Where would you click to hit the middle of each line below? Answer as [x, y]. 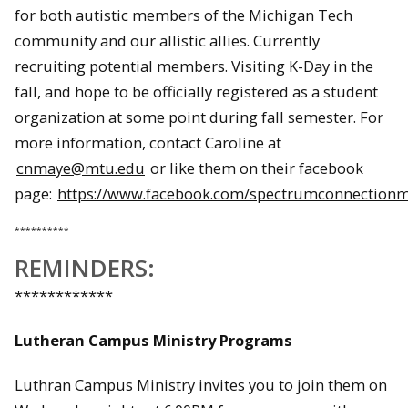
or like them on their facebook [255, 168]
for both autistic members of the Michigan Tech [184, 15]
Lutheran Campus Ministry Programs [153, 340]
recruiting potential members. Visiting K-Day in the [194, 66]
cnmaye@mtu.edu [81, 168]
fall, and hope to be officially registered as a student [196, 92]
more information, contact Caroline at [148, 143]
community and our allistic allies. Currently [167, 41]
